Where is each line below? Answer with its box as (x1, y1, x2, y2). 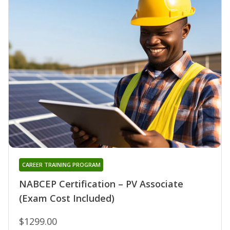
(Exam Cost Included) (19, 192, 114, 205)
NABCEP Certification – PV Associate (19, 178, 183, 190)
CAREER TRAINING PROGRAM (22, 161, 101, 169)
